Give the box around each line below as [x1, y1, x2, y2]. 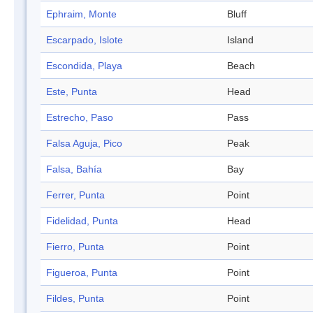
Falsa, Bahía [46, 163, 102, 175]
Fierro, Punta [46, 241, 104, 253]
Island [227, 34, 254, 46]
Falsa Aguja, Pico [46, 138, 122, 150]
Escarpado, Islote [46, 34, 123, 46]
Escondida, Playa [46, 60, 122, 72]
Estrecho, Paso [46, 112, 113, 124]
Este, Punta [46, 86, 97, 98]
